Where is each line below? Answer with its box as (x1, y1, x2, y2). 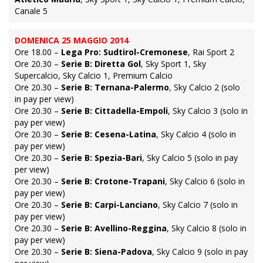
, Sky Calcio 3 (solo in (168, 104, 248, 116)
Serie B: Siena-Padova (61, 245, 152, 257)
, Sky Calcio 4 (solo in (156, 128, 236, 140)
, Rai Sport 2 (188, 46, 234, 58)
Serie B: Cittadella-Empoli (61, 104, 168, 116)
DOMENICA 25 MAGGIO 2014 (15, 34, 129, 46)
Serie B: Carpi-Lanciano (61, 198, 158, 210)
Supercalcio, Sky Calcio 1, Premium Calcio (15, 69, 173, 81)
